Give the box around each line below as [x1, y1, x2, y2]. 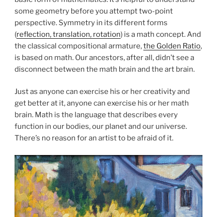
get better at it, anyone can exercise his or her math [15, 99, 189, 108]
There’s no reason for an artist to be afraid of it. [15, 134, 173, 143]
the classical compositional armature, [15, 41, 143, 50]
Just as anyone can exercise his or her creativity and [15, 87, 190, 96]
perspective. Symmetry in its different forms [15, 18, 168, 27]
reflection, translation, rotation [16, 30, 121, 39]
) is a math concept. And [121, 30, 201, 39]
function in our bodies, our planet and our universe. [15, 122, 187, 131]
